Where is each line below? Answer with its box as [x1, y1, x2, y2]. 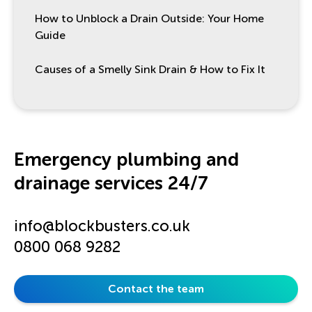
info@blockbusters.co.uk [14, 217, 190, 235]
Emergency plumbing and [14, 148, 239, 171]
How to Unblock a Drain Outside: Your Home [35, 12, 264, 25]
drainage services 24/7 [14, 172, 208, 194]
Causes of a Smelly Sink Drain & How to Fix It [35, 63, 265, 76]
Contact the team [108, 282, 204, 295]
